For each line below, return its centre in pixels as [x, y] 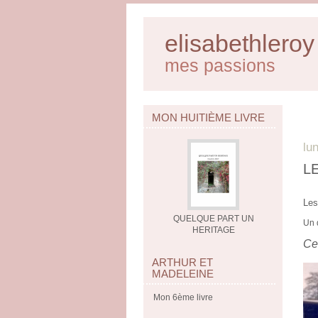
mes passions [220, 65]
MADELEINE [183, 274]
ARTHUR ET [182, 262]
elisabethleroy [240, 44]
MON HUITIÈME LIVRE [208, 117]
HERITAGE [213, 230]
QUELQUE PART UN [213, 219]
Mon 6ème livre [183, 297]
